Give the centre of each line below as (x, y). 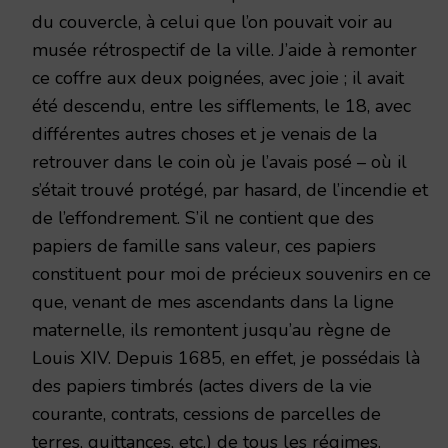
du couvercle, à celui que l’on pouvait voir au (212, 21)
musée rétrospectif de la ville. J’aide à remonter (224, 49)
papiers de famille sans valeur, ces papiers (204, 245)
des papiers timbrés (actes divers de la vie (202, 385)
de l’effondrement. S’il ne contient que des (203, 217)
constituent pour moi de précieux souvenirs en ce (231, 273)
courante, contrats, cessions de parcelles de (206, 413)
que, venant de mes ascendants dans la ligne (213, 301)
